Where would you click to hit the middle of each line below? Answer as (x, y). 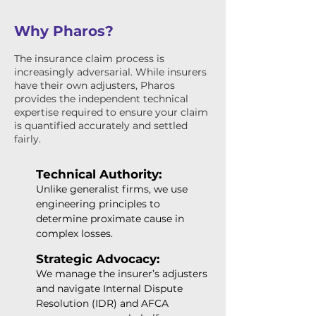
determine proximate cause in (110, 219)
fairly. (28, 139)
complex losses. (74, 233)
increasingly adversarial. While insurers (110, 72)
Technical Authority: (99, 174)
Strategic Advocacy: (98, 259)
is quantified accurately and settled (101, 126)
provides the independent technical (101, 99)
